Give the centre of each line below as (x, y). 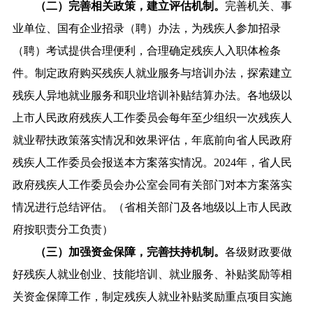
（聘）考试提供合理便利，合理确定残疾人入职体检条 (146, 50)
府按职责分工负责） (63, 229)
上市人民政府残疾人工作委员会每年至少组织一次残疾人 (152, 117)
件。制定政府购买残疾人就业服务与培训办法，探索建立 (152, 73)
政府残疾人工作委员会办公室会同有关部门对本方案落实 (152, 184)
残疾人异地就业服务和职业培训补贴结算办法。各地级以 (152, 95)
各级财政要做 (258, 252)
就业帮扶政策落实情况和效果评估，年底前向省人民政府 (152, 140)
